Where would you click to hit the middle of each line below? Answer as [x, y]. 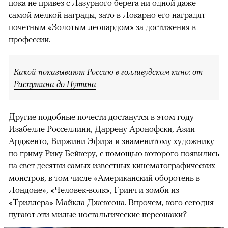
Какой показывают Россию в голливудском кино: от [108, 72]
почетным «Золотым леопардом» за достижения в [102, 27]
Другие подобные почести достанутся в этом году [101, 117]
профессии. [30, 39]
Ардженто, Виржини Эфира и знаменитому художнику [111, 141]
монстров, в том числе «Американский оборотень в [104, 178]
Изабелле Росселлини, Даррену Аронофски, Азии [102, 129]
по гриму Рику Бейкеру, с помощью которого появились [114, 153]
